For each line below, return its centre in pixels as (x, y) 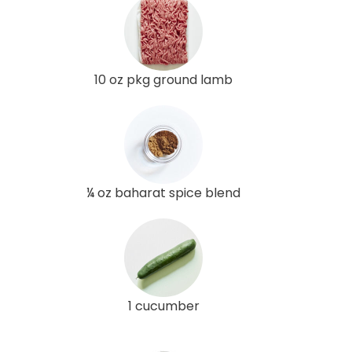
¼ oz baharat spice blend (163, 192)
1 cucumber (163, 306)
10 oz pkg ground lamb (163, 79)
